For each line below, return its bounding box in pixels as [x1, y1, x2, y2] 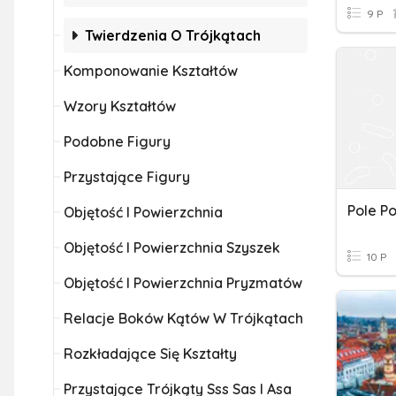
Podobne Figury [64, 133, 171, 150]
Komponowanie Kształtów [64, 62, 238, 80]
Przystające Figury [64, 168, 190, 186]
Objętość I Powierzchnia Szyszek [64, 239, 280, 256]
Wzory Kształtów [64, 97, 176, 115]
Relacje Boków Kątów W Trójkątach [64, 309, 303, 327]
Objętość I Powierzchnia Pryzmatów [64, 274, 302, 292]
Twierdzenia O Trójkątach [85, 27, 261, 44]
